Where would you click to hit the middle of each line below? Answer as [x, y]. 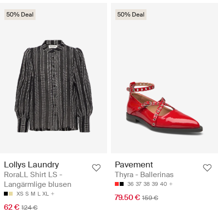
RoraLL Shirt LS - [33, 175]
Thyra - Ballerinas [144, 175]
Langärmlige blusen [38, 185]
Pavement [134, 165]
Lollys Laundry [31, 165]
